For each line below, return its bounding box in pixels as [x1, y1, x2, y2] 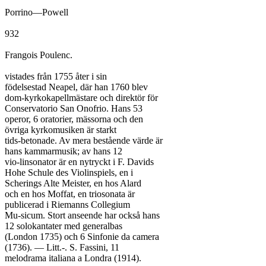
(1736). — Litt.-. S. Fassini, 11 [5, 242, 119, 252]
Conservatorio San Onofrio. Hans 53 [5, 103, 142, 113]
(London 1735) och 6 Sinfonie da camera [5, 232, 159, 242]
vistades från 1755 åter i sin [5, 71, 107, 81]
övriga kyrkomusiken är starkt [5, 125, 116, 135]
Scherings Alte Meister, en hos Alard [5, 178, 141, 188]
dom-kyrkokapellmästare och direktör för [5, 93, 158, 103]
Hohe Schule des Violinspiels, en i [5, 167, 133, 178]
